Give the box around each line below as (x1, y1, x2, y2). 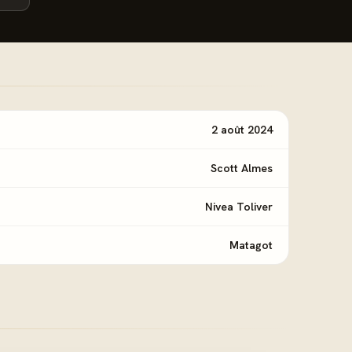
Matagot (229, 238, 273, 252)
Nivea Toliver (205, 200, 273, 214)
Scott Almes (211, 161, 273, 175)
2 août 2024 (211, 123, 273, 137)
